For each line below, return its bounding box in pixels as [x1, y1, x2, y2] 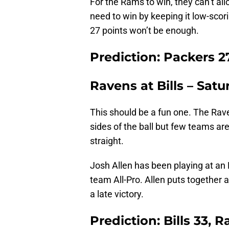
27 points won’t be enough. [90, 25, 199, 36]
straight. [90, 135, 124, 147]
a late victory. [90, 189, 144, 200]
